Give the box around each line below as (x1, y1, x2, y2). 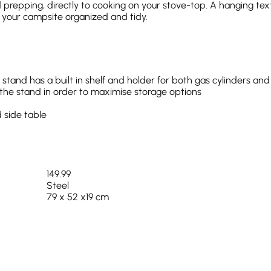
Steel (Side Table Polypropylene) (46, 237, 186, 249)
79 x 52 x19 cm (46, 191, 109, 203)
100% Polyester (46, 226, 108, 238)
